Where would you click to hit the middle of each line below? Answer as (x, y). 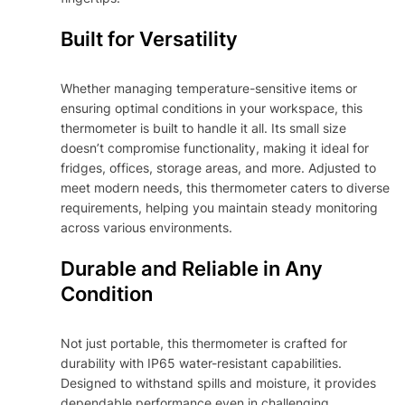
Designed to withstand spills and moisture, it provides (219, 382)
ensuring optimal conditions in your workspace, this (212, 108)
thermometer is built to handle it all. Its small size (204, 127)
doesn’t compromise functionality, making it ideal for (215, 147)
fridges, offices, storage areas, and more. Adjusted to (219, 167)
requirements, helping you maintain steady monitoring (220, 207)
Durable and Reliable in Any (192, 268)
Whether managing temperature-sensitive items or (209, 88)
